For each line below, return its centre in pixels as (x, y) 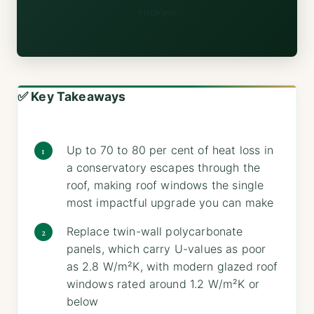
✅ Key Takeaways (72, 96)
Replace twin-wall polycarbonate (155, 231)
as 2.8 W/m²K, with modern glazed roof (172, 266)
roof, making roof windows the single (165, 185)
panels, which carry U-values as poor (166, 248)
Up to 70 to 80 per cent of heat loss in (170, 150)
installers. (157, 12)
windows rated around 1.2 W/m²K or (163, 284)
